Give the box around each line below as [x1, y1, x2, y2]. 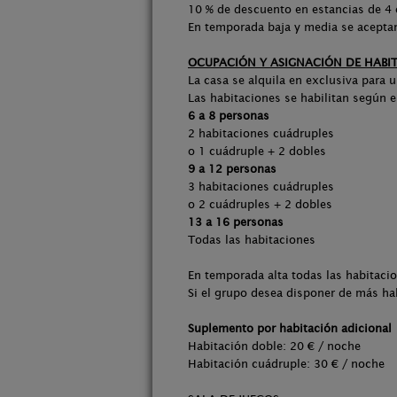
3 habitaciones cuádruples [188, 180, 334, 193]
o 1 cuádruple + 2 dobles [188, 144, 326, 158]
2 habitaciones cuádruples [188, 127, 334, 140]
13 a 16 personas [188, 215, 284, 229]
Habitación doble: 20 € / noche [188, 339, 361, 353]
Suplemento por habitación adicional [188, 322, 392, 335]
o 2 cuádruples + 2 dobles [188, 198, 332, 211]
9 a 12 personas [188, 162, 276, 175]
